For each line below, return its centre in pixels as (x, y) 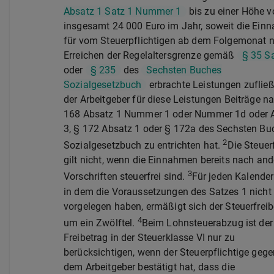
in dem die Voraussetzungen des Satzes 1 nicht (168, 191)
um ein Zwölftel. (101, 223)
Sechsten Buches (184, 70)
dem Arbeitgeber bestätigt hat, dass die (149, 267)
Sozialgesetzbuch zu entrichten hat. (143, 146)
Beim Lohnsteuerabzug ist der (207, 223)
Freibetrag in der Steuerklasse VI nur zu (150, 237)
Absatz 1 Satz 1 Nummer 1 (123, 11)
